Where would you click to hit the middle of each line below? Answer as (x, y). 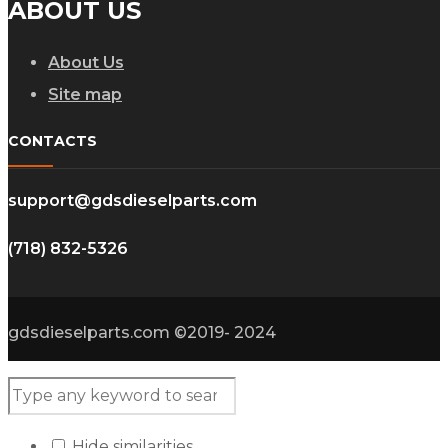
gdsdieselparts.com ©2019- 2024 (142, 332)
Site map (85, 94)
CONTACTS (52, 140)
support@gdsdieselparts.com (132, 200)
